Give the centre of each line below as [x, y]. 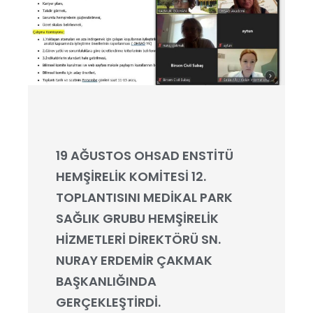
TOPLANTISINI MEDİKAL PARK [144, 197]
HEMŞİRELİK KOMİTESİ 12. [131, 176]
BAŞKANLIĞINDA [106, 281]
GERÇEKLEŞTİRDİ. [108, 302]
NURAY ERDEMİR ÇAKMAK [134, 260]
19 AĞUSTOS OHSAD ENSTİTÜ [145, 155]
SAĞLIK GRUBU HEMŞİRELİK [137, 218]
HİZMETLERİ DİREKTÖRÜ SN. [138, 239]
